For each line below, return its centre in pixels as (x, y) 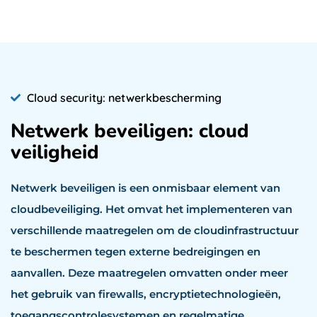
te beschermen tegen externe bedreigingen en (136, 252)
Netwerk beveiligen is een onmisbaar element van (145, 188)
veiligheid (55, 153)
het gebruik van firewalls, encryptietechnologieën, (146, 294)
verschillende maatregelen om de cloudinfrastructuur (155, 231)
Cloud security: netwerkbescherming (124, 98)
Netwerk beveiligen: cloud (130, 132)
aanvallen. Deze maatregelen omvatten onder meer (149, 273)
